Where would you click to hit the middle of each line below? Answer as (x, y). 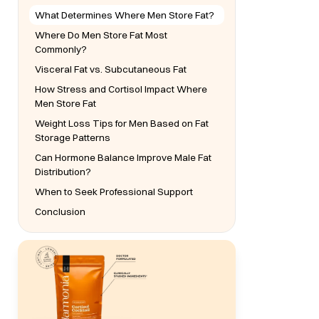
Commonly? (61, 49)
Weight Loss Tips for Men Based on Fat (122, 123)
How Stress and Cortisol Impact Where (121, 89)
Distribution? (63, 172)
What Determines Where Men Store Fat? (125, 15)
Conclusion (61, 211)
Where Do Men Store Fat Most (101, 35)
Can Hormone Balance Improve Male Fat (124, 157)
